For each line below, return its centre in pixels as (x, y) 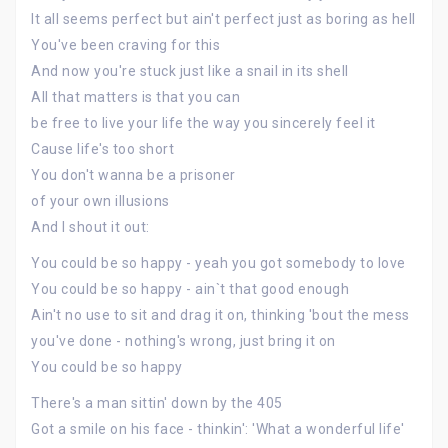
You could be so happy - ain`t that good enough (190, 289)
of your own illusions (100, 201)
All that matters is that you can (135, 97)
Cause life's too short (102, 149)
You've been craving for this (125, 45)
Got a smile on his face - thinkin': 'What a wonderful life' (218, 429)
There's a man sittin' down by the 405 (157, 403)
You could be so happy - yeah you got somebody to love (218, 263)
